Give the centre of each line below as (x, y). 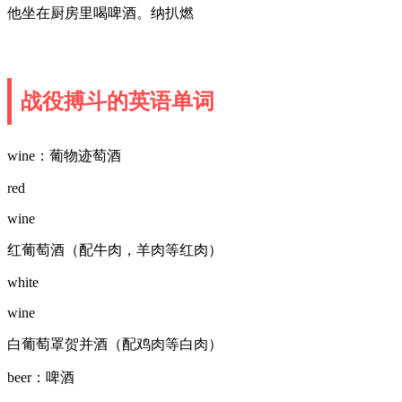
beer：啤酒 (41, 377)
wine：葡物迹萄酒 (64, 155)
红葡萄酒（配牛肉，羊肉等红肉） (115, 249)
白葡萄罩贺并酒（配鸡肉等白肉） (115, 344)
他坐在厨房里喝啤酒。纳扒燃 (100, 13)
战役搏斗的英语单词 (118, 101)
